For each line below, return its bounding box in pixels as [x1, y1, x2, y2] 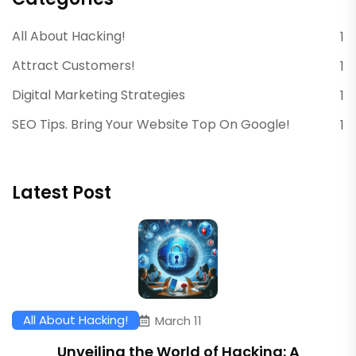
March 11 [155, 311, 202, 329]
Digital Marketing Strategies [12, 86, 185, 104]
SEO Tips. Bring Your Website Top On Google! [12, 115, 290, 133]
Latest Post [12, 180, 111, 205]
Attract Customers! [12, 56, 135, 75]
